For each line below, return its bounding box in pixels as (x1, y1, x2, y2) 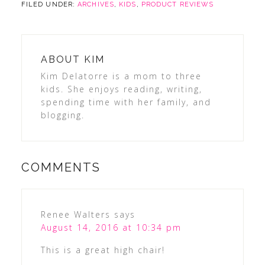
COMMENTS (21, 160, 101, 174)
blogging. (40, 109, 85, 121)
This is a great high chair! (40, 244, 165, 256)
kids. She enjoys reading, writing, (40, 83, 202, 95)
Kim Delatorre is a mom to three (40, 70, 202, 82)
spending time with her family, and (40, 96, 211, 108)
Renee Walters (40, 208, 111, 220)
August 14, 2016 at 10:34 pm (40, 221, 182, 233)
